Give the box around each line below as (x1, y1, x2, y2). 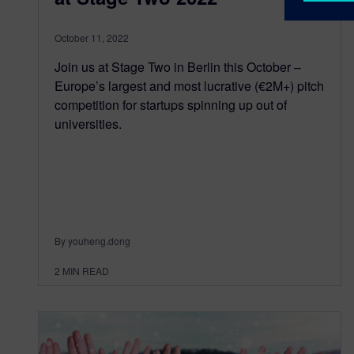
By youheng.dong (55, 234, 130, 248)
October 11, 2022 (55, 31, 129, 45)
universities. (55, 115, 122, 134)
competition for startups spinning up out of (55, 96, 287, 115)
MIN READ (62, 264, 109, 278)
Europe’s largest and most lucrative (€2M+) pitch (55, 77, 324, 96)
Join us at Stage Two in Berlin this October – (55, 58, 301, 77)
